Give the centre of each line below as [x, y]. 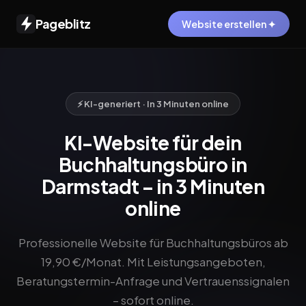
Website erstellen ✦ [229, 24]
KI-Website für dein [153, 142]
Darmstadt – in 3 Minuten [153, 186]
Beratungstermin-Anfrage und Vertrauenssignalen [153, 281]
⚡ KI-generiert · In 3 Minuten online [153, 104]
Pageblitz [63, 24]
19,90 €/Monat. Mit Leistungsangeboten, [153, 262]
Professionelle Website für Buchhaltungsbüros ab [153, 242]
